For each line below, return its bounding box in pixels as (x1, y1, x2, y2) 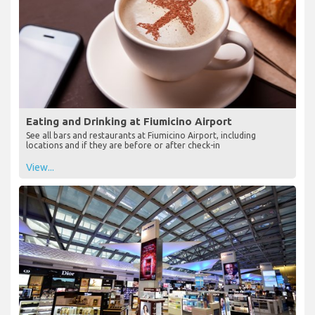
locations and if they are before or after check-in (26, 140, 220, 150)
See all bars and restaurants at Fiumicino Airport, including (26, 130, 256, 140)
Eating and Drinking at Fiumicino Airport (26, 115, 232, 127)
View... (26, 161, 54, 173)
